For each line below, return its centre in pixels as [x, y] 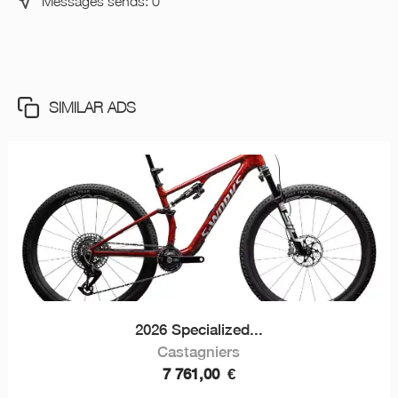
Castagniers [199, 351]
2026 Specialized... [199, 329]
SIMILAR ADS [92, 107]
